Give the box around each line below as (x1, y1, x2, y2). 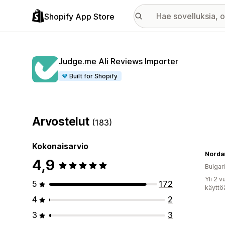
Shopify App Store (44, 11, 115, 22)
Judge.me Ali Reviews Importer (58, 56, 178, 66)
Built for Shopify (69, 72, 118, 80)
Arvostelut (32, 115, 92, 129)
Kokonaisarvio (32, 141, 88, 151)
